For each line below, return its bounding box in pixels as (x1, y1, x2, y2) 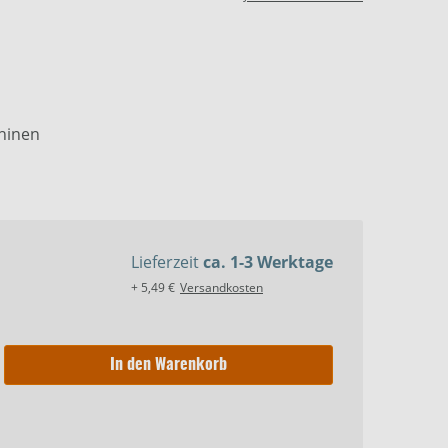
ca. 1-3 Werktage (203, 251, 333, 274)
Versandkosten (180, 279, 263, 297)
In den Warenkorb (109, 357, 227, 374)
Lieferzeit (131, 251, 203, 274)
